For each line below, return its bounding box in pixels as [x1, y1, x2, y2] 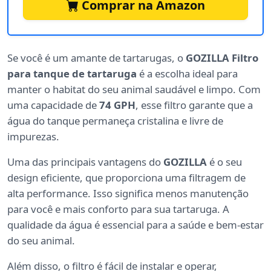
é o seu [207, 155, 242, 169]
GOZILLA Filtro [186, 51, 258, 65]
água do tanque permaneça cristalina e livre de [7, 114, 223, 128]
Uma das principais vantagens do [7, 155, 163, 169]
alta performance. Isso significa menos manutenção [7, 186, 249, 201]
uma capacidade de [7, 98, 99, 113]
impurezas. [7, 129, 59, 144]
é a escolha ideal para [137, 67, 238, 81]
